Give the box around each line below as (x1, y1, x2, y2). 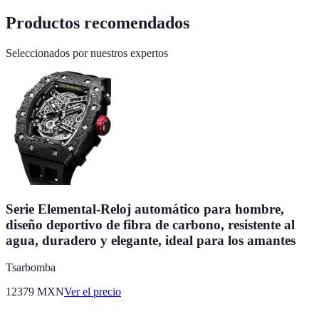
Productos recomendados (6, 14, 189, 33)
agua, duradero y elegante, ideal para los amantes (6, 232, 296, 248)
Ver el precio (64, 286, 121, 298)
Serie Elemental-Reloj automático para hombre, (6, 201, 284, 216)
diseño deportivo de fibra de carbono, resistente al (6, 216, 295, 232)
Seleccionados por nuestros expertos (6, 46, 168, 59)
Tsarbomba (6, 261, 56, 274)
